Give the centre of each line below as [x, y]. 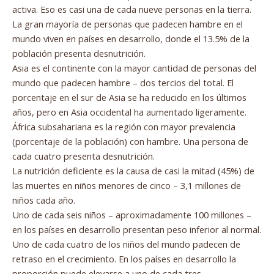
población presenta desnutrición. [79, 53]
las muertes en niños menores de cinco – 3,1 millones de [127, 185]
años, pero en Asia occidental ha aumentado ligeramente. [129, 112]
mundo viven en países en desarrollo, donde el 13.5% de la [131, 38]
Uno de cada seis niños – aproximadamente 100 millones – [132, 214]
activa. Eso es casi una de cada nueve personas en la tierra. [132, 9]
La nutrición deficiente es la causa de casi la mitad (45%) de [133, 170]
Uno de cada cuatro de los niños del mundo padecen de [126, 244]
